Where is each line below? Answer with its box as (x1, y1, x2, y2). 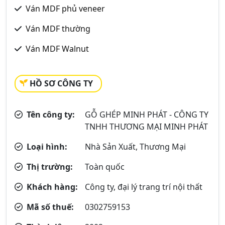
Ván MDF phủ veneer (26, 3, 105, 14)
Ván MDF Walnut (26, 43, 89, 54)
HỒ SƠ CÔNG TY (30, 78, 93, 89)
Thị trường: (25, 161, 73, 172)
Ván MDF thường (26, 23, 90, 34)
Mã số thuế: (25, 201, 74, 212)
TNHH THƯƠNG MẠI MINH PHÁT (85, 121, 208, 132)
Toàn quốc (85, 161, 125, 172)
